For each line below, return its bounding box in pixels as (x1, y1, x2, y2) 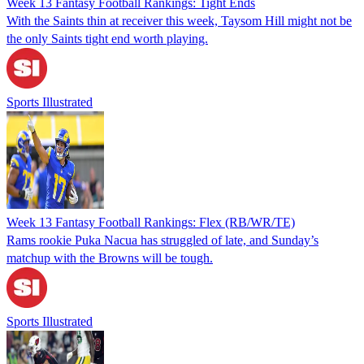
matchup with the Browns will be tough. (6, 250, 213, 265)
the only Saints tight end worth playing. (6, 31, 208, 45)
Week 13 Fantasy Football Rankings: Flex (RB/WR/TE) (6, 214, 295, 229)
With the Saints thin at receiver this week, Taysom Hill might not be (6, 13, 352, 28)
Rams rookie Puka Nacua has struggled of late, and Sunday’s (6, 232, 318, 247)
